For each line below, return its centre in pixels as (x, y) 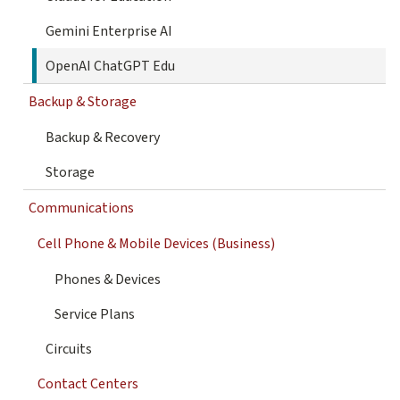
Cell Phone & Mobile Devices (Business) (156, 244)
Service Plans (95, 315)
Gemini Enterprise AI (109, 32)
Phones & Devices (108, 280)
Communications (81, 208)
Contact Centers (88, 384)
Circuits (69, 350)
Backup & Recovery (103, 138)
